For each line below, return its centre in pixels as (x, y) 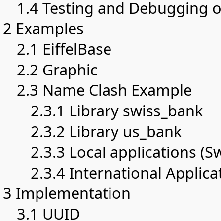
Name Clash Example (117, 90)
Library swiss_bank (136, 110)
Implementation (73, 193)
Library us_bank (125, 131)
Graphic (70, 69)
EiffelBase (77, 49)
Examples (50, 28)
